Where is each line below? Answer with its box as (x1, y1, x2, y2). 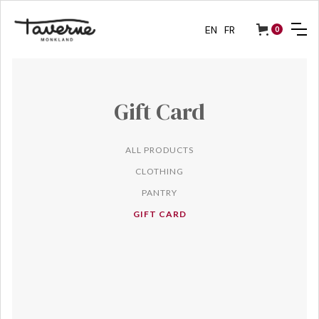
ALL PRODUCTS (125, 144, 194, 155)
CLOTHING (135, 165, 184, 177)
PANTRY (142, 187, 177, 198)
